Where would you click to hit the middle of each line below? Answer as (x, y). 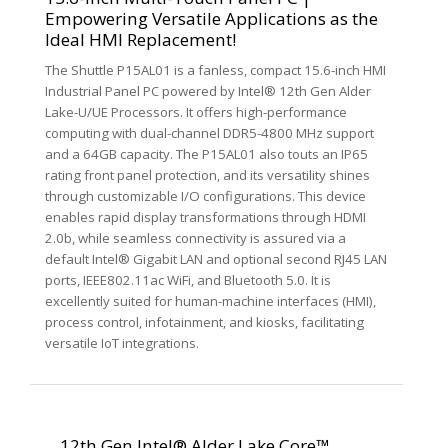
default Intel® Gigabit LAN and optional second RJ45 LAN (216, 259)
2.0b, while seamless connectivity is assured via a (195, 238)
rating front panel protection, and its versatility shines (207, 175)
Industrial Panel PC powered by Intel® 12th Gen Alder (208, 91)
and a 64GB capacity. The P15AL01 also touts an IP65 (206, 154)
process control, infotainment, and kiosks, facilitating (204, 322)
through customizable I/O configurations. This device (205, 196)
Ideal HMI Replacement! (140, 40)
